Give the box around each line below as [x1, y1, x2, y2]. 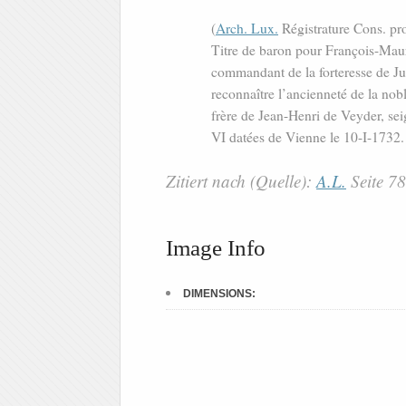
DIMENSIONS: [183, 287, 256, 301]
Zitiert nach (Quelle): [166, 169, 316, 193]
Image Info [166, 236, 266, 261]
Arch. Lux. [216, 19, 278, 38]
